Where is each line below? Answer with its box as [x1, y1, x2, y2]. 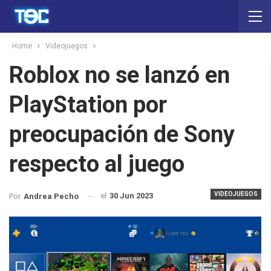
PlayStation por [9, 91, 167, 118]
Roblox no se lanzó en [9, 62, 230, 88]
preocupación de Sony [9, 121, 235, 148]
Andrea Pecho [24, 191, 79, 201]
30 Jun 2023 [109, 191, 153, 200]
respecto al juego [9, 151, 184, 177]
